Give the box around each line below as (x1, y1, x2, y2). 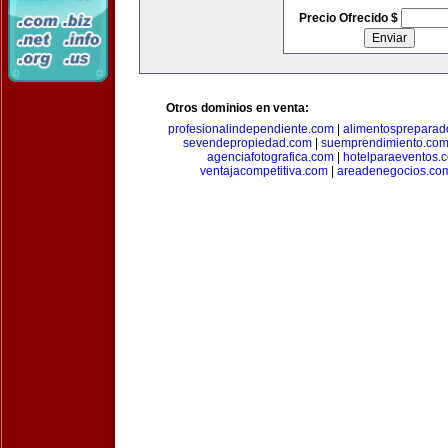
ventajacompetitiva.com (200, 164, 328, 178)
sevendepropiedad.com (182, 136, 312, 150)
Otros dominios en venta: (166, 101, 309, 115)
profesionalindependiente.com (168, 122, 334, 136)
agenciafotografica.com (206, 150, 334, 164)
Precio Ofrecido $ (298, 11, 401, 25)
